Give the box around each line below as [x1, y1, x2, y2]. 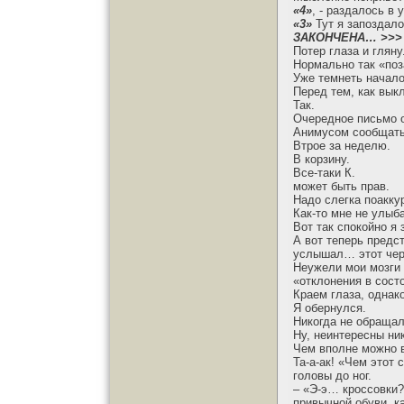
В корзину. [293, 152, 350, 166]
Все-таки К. [293, 166, 355, 179]
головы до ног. [293, 369, 372, 382]
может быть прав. [293, 179, 390, 193]
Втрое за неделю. [293, 139, 390, 152]
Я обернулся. [293, 301, 366, 315]
